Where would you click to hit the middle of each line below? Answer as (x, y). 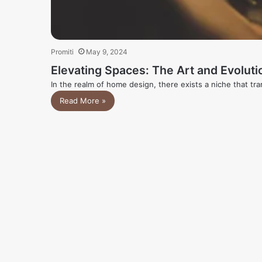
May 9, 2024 (107, 52)
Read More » (83, 101)
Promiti (62, 52)
